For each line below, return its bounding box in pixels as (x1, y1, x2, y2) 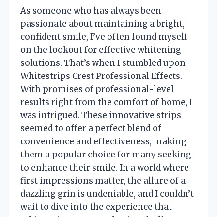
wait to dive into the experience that (20, 201, 172, 212)
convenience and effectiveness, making (20, 136, 186, 147)
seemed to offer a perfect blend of (20, 123, 161, 134)
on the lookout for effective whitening (20, 44, 181, 55)
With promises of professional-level (20, 83, 174, 94)
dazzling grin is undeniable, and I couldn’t (20, 188, 194, 199)
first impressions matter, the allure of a (20, 175, 186, 186)
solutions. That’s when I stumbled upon (20, 57, 186, 68)
